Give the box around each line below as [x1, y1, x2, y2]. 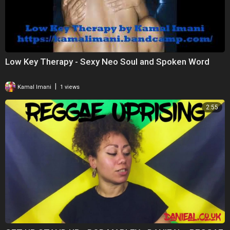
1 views [60, 84, 80, 91]
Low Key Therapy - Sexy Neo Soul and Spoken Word [5, 56, 209, 67]
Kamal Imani [16, 84, 51, 91]
